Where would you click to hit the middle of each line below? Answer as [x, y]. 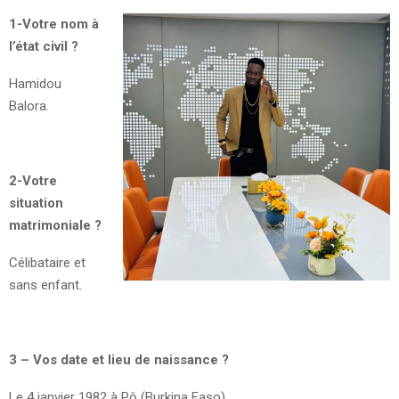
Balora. [29, 106]
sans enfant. [45, 285]
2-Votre [33, 180]
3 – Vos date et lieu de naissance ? [119, 359]
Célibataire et [47, 262]
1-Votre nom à [54, 24]
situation [36, 203]
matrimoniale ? [55, 225]
